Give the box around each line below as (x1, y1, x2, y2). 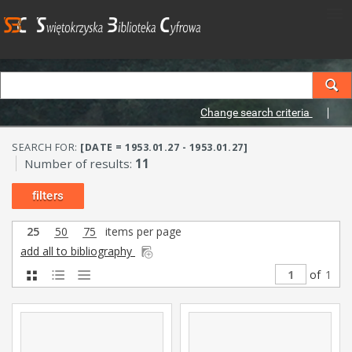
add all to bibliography (20, 244, 135, 258)
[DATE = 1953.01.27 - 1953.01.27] (80, 141, 247, 154)
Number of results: (24, 156, 135, 171)
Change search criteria (200, 106, 313, 119)
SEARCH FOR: (12, 141, 80, 154)
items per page (102, 224, 181, 239)
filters (32, 189, 64, 203)
